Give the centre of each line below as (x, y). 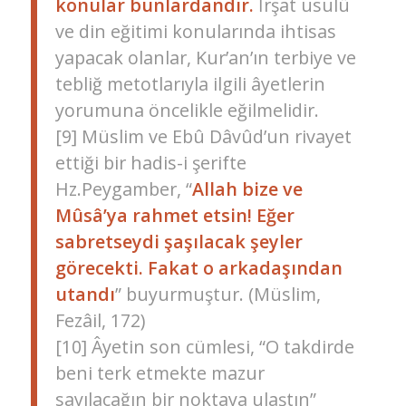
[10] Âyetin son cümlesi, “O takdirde (204, 346)
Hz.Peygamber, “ (123, 188)
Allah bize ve (247, 188)
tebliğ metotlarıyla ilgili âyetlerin (190, 83)
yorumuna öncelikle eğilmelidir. (187, 110)
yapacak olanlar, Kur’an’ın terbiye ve (205, 57)
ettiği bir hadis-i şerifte (150, 162)
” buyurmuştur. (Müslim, (217, 294)
